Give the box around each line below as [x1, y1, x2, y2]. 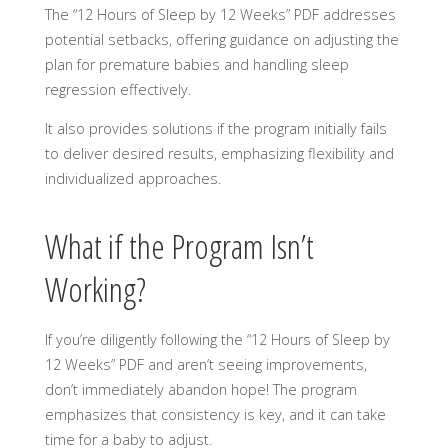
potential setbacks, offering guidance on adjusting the [44, 29, 399, 49]
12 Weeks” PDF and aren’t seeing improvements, [44, 355, 367, 375]
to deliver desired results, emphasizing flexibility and [44, 144, 394, 164]
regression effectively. [44, 79, 191, 99]
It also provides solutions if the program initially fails [44, 119, 387, 139]
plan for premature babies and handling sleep [44, 54, 349, 74]
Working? [44, 265, 146, 312]
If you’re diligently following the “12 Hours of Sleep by [44, 330, 390, 350]
